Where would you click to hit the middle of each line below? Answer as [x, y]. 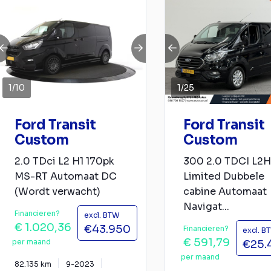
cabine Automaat [225, 192]
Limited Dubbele [224, 177]
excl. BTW [102, 215]
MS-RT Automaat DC [66, 177]
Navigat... [206, 207]
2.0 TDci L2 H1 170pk [64, 162]
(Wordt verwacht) [57, 192]
